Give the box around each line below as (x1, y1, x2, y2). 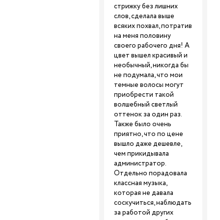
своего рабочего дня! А (114, 41, 190, 51)
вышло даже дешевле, (114, 139, 182, 149)
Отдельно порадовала (114, 168, 187, 178)
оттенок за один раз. (114, 110, 182, 119)
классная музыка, (114, 178, 167, 188)
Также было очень (114, 119, 171, 129)
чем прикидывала (114, 149, 169, 159)
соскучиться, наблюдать (114, 198, 192, 208)
